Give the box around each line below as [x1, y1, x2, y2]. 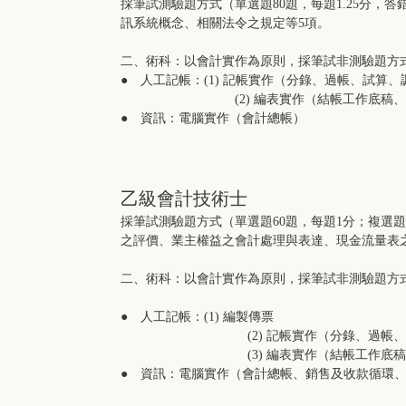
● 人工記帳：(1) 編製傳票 [121, 310, 274, 324]
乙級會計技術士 [121, 188, 247, 209]
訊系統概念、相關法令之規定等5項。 [121, 16, 333, 31]
